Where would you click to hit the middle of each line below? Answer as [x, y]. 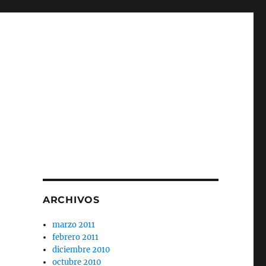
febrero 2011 [76, 237]
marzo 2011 [74, 225]
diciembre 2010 [81, 250]
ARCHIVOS [71, 200]
